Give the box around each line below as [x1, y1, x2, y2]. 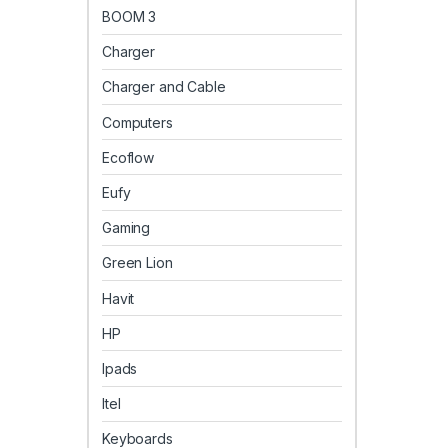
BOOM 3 [102, 8, 157, 26]
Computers [102, 113, 173, 131]
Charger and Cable [102, 78, 226, 96]
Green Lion [102, 254, 173, 272]
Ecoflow [102, 148, 155, 166]
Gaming [102, 219, 151, 237]
